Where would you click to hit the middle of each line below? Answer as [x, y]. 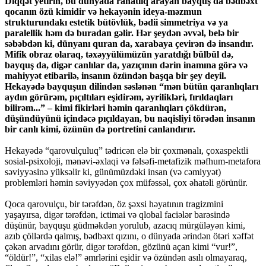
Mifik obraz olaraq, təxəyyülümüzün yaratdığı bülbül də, [119, 55]
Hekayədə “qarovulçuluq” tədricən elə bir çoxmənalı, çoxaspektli [126, 151]
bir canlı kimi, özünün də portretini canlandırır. [100, 129]
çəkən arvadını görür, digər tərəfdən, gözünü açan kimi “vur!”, [121, 247]
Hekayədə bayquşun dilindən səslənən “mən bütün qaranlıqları [132, 87]
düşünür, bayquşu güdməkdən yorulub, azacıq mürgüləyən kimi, [125, 226]
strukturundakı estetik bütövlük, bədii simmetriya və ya [116, 23]
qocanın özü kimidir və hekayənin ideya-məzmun [103, 12]
